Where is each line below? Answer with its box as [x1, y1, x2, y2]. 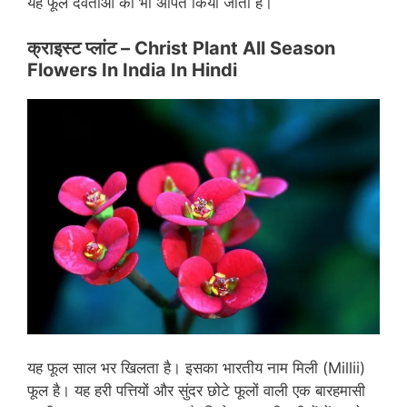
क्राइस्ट [27, 37, 81, 60]
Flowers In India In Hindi [27, 59, 237, 82]
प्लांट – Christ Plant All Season [81, 37, 335, 60]
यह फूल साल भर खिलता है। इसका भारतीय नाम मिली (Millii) [27, 359, 365, 378]
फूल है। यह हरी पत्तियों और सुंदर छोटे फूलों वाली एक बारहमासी [27, 382, 365, 401]
